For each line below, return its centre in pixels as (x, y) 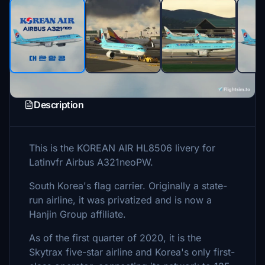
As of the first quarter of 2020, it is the (115, 238)
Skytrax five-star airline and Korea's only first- (132, 252)
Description (59, 105)
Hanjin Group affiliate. (77, 214)
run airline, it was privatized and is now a (120, 200)
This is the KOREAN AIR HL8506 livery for (122, 148)
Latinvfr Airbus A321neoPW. (93, 162)
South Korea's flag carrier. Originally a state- (128, 186)
